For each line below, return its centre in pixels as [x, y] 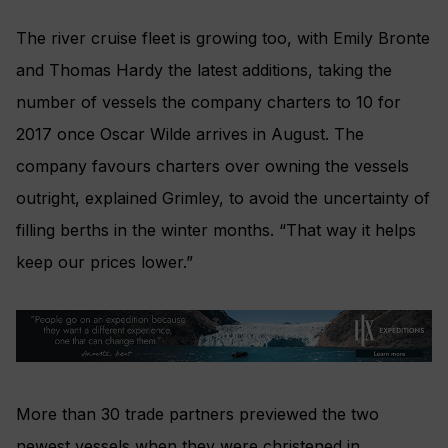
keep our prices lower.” [104, 262]
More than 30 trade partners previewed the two [197, 413]
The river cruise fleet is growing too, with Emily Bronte [223, 38]
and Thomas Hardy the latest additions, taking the [204, 70]
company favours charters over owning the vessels [212, 166]
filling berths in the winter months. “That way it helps [216, 230]
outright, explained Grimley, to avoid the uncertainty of [223, 198]
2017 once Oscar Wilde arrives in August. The [190, 134]
